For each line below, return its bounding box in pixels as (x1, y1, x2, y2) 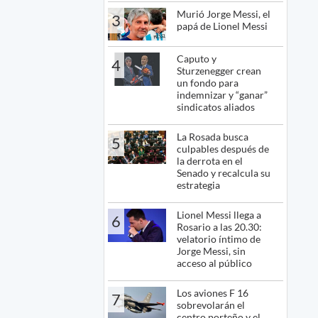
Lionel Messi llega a (177, 209, 262, 221)
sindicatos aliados (177, 101, 256, 114)
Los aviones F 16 (177, 287, 249, 300)
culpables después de (177, 143, 270, 155)
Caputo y (177, 53, 217, 65)
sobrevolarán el (177, 299, 246, 312)
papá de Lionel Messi (177, 20, 268, 33)
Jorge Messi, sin (177, 245, 246, 258)
